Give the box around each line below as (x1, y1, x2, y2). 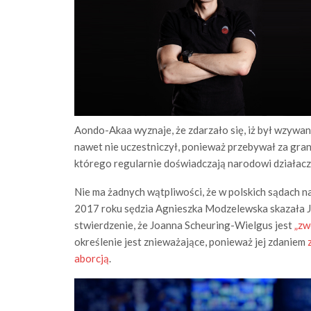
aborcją (74, 252, 109, 265)
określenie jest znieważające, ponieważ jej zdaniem (74, 235, 308, 249)
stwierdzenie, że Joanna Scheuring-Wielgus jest (74, 219, 294, 232)
